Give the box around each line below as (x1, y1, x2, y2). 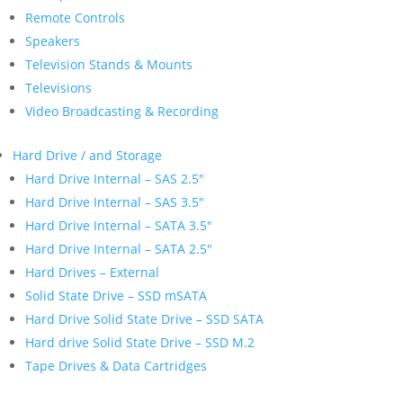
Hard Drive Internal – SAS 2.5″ (25, 170, 204, 187)
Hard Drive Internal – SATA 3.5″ (25, 217, 212, 234)
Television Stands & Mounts (25, 56, 193, 73)
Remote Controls (25, 9, 125, 26)
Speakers (25, 32, 80, 49)
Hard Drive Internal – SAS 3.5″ (25, 193, 204, 210)
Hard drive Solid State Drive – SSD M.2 (25, 334, 255, 351)
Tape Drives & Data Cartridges (25, 357, 207, 374)
